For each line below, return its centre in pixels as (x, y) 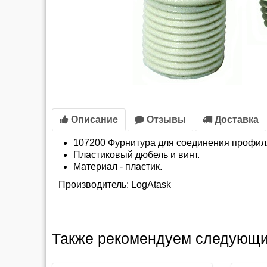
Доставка (235, 119)
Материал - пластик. (118, 167)
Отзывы (165, 119)
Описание (93, 119)
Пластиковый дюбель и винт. (136, 155)
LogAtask (151, 184)
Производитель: (95, 184)
